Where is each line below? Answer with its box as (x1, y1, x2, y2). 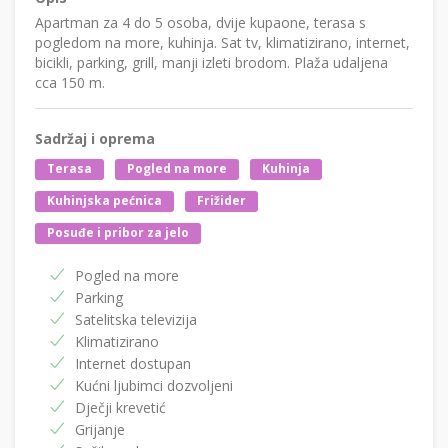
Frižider (197, 192, 246, 210)
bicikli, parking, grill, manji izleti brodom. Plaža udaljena (35, 52, 388, 72)
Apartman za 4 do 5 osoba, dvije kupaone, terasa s (35, 12, 366, 32)
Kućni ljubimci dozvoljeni (75, 375, 233, 395)
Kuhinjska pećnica (47, 192, 162, 210)
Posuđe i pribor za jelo (47, 224, 189, 242)
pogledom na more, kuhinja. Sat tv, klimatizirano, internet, (35, 32, 410, 52)
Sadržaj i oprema (35, 128, 155, 148)
